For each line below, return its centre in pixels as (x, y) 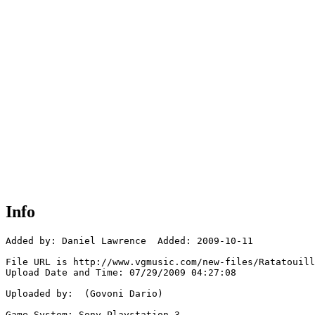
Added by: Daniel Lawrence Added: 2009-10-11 (129, 241)
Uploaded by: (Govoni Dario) (84, 294)
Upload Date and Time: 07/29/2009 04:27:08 (121, 273)
